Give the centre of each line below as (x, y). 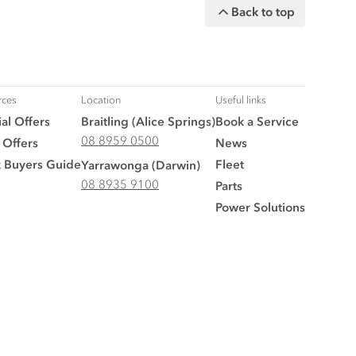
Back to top (263, 12)
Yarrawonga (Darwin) (141, 164)
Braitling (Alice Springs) (148, 121)
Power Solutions (260, 207)
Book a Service (257, 121)
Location (101, 99)
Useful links (241, 99)
